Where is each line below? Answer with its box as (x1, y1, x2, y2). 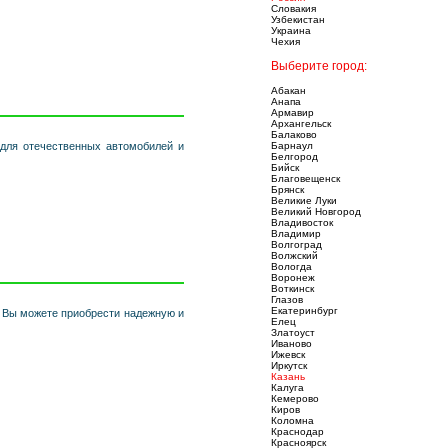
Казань (271, 371, 305, 382)
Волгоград (271, 239, 322, 250)
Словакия (271, 3, 316, 14)
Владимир (271, 228, 321, 239)
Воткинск (271, 283, 314, 294)
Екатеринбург (271, 305, 338, 316)
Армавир (271, 107, 314, 118)
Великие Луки (271, 195, 337, 206)
